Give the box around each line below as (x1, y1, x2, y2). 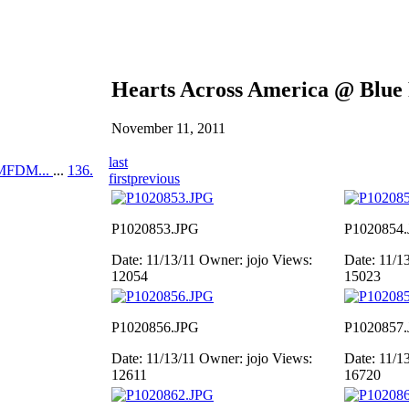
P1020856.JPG (111, 320, 199, 335)
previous (131, 171, 180, 186)
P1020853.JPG (111, 221, 199, 236)
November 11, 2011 (111, 120, 225, 136)
